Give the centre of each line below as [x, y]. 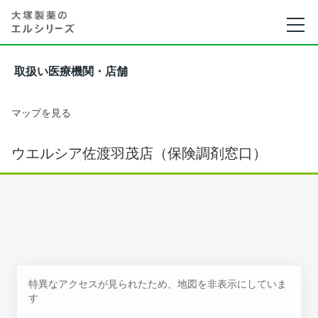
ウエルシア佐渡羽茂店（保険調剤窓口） [139, 153]
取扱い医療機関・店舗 [71, 71]
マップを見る [41, 113]
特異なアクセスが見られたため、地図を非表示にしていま [158, 284]
